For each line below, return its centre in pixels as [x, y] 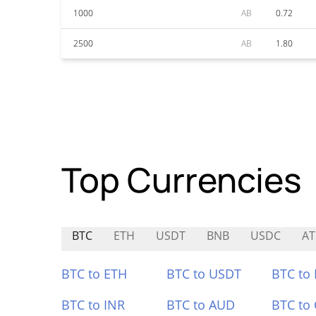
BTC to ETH [94, 274]
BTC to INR [93, 305]
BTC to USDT [203, 274]
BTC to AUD [200, 305]
